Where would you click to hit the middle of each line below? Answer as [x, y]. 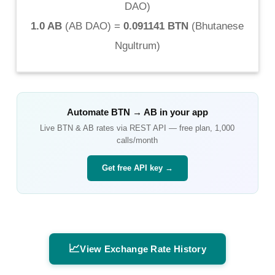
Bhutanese [220, 26]
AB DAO [88, 26]
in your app [182, 112]
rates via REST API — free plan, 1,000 [165, 128]
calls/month [137, 140]
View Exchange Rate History [143, 249]
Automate [89, 112]
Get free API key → [137, 168]
